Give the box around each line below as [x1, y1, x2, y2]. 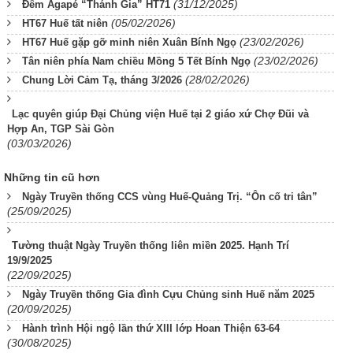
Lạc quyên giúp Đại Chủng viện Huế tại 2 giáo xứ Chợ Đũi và [12, 108, 309, 120]
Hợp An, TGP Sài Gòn [7, 123, 114, 135]
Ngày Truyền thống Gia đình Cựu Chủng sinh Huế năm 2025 [22, 288, 314, 300]
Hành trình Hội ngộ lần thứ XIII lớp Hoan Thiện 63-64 [22, 322, 280, 334]
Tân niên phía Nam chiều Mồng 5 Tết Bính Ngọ [22, 55, 251, 67]
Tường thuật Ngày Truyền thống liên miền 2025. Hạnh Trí [12, 240, 289, 251]
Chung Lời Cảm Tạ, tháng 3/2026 [22, 74, 182, 86]
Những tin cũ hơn [4, 171, 100, 184]
